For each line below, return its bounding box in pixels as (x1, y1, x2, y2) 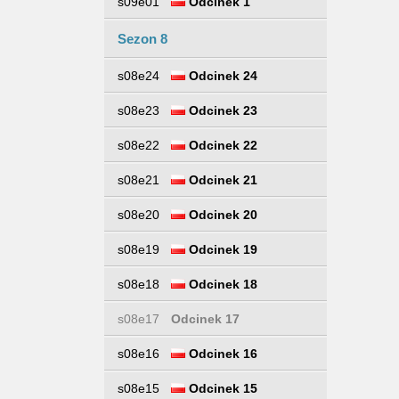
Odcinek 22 (185, 138, 257, 152)
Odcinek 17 (171, 312, 240, 326)
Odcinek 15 (185, 381, 257, 395)
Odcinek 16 (185, 346, 257, 361)
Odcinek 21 (185, 173, 257, 187)
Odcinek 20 (185, 208, 257, 222)
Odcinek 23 (185, 103, 257, 118)
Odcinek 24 (185, 69, 257, 83)
